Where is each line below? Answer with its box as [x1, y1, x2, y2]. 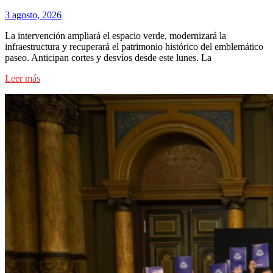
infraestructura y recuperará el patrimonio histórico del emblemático [5, 41, 263, 52]
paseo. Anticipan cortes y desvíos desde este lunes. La [5, 52, 211, 63]
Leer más [5, 73, 40, 83]
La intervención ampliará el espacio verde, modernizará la [5, 30, 226, 41]
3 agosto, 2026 [5, 9, 62, 20]
